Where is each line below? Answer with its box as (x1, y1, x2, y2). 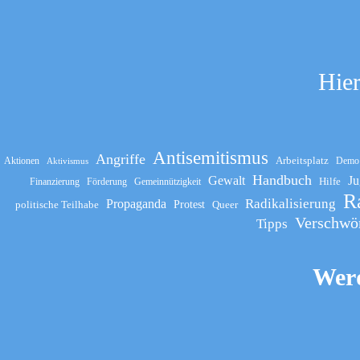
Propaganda (106, 195, 167, 211)
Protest (174, 198, 206, 211)
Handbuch (252, 171, 312, 188)
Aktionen (4, 154, 40, 166)
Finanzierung (29, 175, 80, 187)
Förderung (86, 175, 127, 187)
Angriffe (96, 150, 146, 167)
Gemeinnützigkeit (133, 175, 201, 187)
